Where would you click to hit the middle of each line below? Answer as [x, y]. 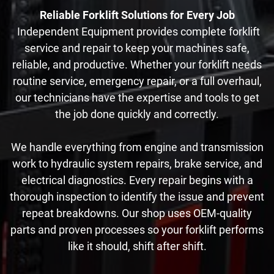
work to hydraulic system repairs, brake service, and [137, 164]
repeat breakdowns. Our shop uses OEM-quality [137, 213]
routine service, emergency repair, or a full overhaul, [137, 81]
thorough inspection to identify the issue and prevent [137, 197]
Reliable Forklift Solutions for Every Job [137, 15]
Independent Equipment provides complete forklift [137, 31]
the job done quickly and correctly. [137, 114]
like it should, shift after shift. [137, 246]
